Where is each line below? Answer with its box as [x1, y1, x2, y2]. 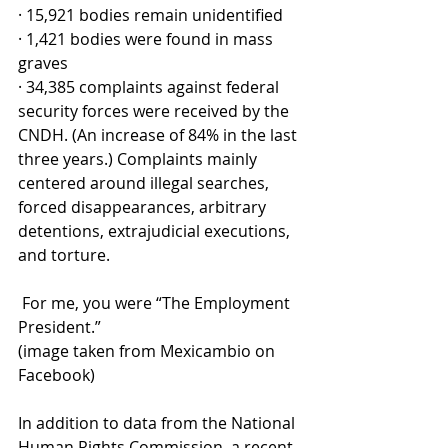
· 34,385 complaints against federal [18, 76, 283, 98]
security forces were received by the [18, 100, 293, 122]
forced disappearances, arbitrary [18, 196, 270, 218]
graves [18, 52, 68, 74]
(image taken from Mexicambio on [18, 340, 279, 362]
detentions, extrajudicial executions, [18, 220, 294, 242]
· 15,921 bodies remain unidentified [18, 4, 283, 26]
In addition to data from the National [18, 412, 299, 434]
